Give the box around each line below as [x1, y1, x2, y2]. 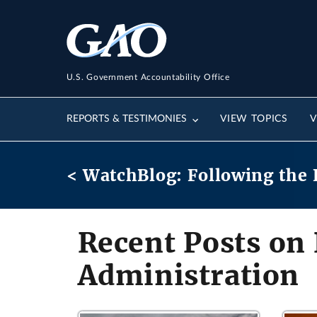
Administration [77, 258, 299, 293]
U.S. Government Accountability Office [66, 72, 230, 81]
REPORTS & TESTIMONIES [66, 114, 187, 125]
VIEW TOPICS [220, 114, 288, 125]
